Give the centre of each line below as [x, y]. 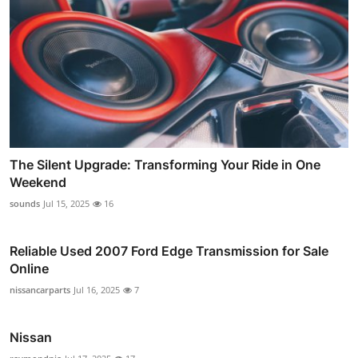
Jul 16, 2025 [97, 289]
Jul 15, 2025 [66, 203]
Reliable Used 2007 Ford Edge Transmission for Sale [169, 251]
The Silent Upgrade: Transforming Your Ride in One [165, 164]
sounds [25, 203]
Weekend [38, 182]
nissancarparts [40, 289]
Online [29, 268]
